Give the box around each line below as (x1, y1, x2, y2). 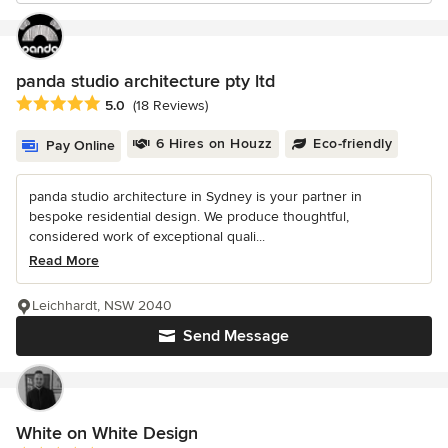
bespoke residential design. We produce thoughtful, (29, 208, 349, 226)
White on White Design (16, 422, 198, 445)
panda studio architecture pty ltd (16, 70, 275, 92)
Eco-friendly (313, 135, 392, 153)
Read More (29, 252, 99, 270)
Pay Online (46, 137, 115, 155)
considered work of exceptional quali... (29, 228, 265, 246)
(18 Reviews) (133, 97, 208, 115)
